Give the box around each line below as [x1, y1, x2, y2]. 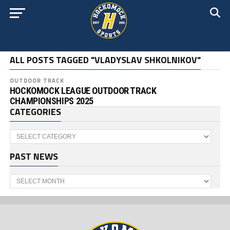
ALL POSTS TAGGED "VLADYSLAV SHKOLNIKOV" [9, 53, 201, 67]
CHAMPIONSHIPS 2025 [9, 95, 94, 106]
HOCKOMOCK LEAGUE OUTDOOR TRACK [9, 85, 157, 96]
